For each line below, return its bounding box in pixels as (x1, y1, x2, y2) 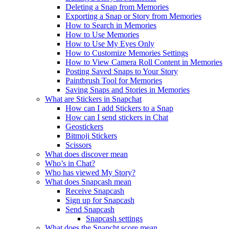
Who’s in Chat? (45, 158, 95, 168)
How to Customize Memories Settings (65, 48, 188, 57)
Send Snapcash (65, 204, 114, 214)
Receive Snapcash (65, 186, 124, 195)
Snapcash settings (86, 214, 143, 223)
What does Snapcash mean (45, 177, 131, 186)
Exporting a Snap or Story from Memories (65, 11, 201, 20)
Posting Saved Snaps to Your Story (65, 66, 178, 76)
